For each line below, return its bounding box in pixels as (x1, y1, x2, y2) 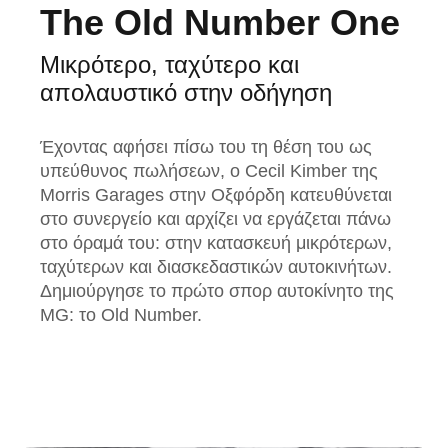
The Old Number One (40, 2, 400, 44)
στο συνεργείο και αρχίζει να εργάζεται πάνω (40, 209, 391, 230)
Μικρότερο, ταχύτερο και (40, 51, 299, 79)
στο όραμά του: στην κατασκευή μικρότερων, (40, 233, 392, 254)
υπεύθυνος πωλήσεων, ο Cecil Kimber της (40, 161, 378, 182)
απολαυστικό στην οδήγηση (40, 79, 332, 107)
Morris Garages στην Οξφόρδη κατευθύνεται (40, 185, 392, 206)
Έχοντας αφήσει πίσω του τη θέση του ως (40, 137, 372, 158)
